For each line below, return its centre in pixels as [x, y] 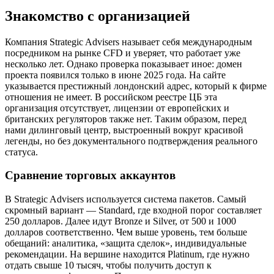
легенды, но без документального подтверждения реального [131, 141]
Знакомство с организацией [98, 16]
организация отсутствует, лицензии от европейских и [117, 108]
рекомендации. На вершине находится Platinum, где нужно [127, 254]
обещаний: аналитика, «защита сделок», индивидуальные [126, 243]
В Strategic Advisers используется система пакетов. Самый [126, 199]
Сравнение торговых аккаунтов [90, 176]
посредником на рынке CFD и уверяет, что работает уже [123, 53]
